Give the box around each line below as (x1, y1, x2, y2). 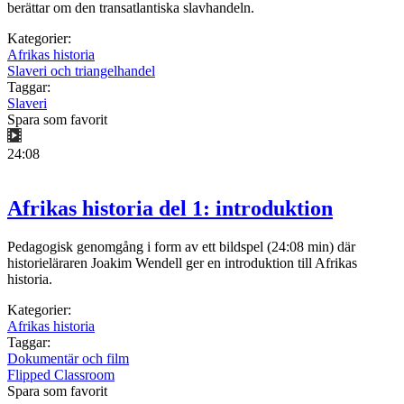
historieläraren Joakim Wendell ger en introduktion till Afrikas (7, 255, 357, 271)
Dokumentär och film (7, 351, 129, 367)
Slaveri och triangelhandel (7, 63, 155, 79)
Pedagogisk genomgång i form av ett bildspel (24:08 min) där (7, 239, 355, 255)
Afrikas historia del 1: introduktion (7, 197, 333, 221)
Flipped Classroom (7, 367, 115, 383)
